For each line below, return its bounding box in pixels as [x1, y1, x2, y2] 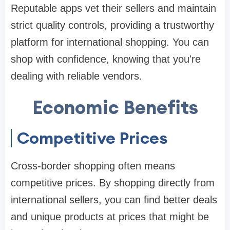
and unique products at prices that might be [11, 211, 209, 223]
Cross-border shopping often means [11, 160, 175, 172]
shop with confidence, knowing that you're [11, 53, 201, 65]
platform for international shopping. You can [11, 36, 209, 48]
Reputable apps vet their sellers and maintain [11, 3, 216, 14]
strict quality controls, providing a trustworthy [11, 20, 214, 31]
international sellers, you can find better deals [11, 194, 217, 206]
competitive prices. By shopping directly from [11, 177, 215, 189]
